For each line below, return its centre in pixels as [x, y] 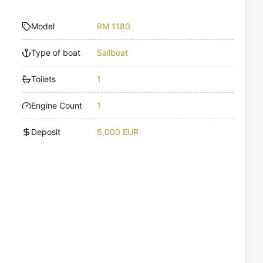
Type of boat [56, 53]
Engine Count [57, 106]
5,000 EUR [118, 132]
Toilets [44, 79]
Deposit [46, 132]
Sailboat [113, 53]
